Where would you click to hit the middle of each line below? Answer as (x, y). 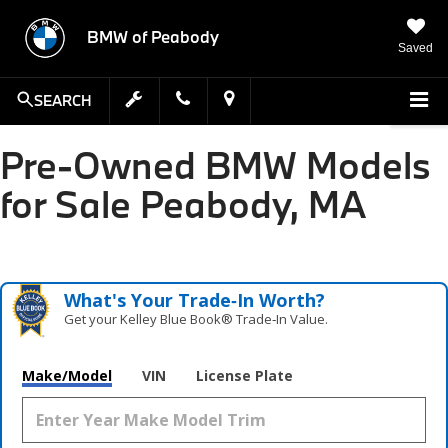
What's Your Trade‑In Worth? (195, 299)
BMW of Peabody (153, 36)
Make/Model (67, 375)
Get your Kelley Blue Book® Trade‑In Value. (196, 318)
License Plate (244, 375)
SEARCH (62, 101)
